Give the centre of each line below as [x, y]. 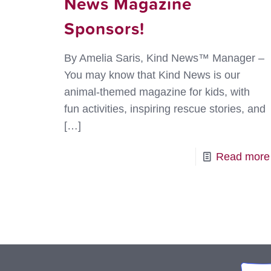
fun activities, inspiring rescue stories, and [165, 109]
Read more [243, 157]
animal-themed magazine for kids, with [157, 92]
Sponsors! [104, 28]
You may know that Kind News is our [152, 75]
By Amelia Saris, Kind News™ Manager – [164, 58]
